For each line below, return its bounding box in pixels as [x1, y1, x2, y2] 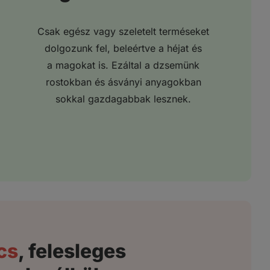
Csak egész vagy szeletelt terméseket [37, 25, 209, 38]
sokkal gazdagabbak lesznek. [55, 93, 191, 105]
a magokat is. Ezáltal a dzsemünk [47, 59, 199, 72]
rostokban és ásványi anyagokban [45, 76, 201, 89]
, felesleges [17, 239, 126, 263]
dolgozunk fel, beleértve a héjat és [45, 42, 202, 55]
